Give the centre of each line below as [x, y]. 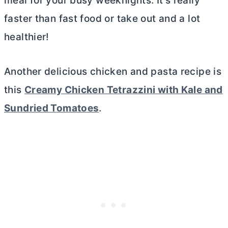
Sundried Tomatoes [52, 108]
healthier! [27, 37]
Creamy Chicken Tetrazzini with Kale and [123, 90]
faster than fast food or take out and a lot [102, 18]
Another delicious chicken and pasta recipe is [113, 71]
